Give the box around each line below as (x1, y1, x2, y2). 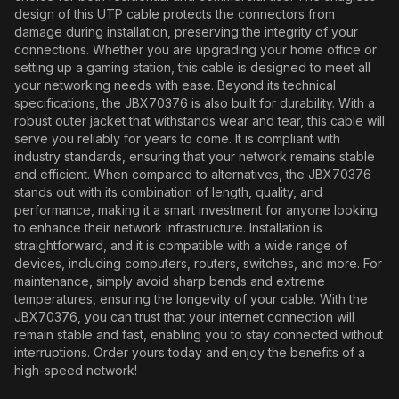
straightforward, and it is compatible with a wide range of (14, 238, 347, 253)
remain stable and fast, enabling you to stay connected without (14, 327, 383, 342)
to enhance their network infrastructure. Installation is (14, 220, 322, 235)
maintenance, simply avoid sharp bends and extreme (14, 273, 325, 289)
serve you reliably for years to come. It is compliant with (14, 131, 340, 146)
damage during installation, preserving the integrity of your (14, 24, 358, 39)
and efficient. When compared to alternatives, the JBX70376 (14, 167, 371, 182)
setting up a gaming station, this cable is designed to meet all (14, 60, 370, 75)
